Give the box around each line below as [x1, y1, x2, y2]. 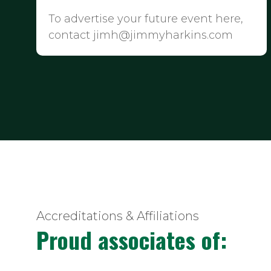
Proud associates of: [36, 222, 227, 256]
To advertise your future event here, [48, 11, 243, 25]
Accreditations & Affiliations [36, 208, 199, 223]
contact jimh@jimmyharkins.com [48, 28, 233, 42]
